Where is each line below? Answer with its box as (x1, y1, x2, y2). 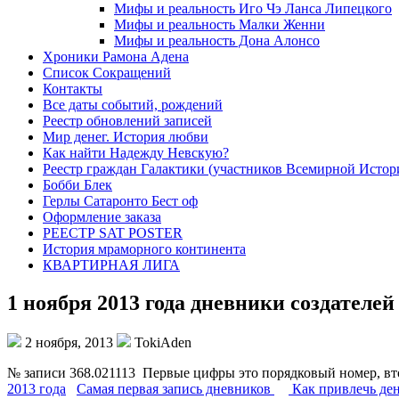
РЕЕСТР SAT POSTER (43, 225, 183, 240)
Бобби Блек (43, 177, 112, 192)
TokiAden (131, 334, 191, 350)
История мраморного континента (43, 241, 246, 256)
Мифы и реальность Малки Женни (114, 17, 325, 32)
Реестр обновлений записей (43, 113, 212, 128)
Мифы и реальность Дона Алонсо (114, 33, 320, 48)
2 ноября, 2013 (21, 334, 117, 350)
